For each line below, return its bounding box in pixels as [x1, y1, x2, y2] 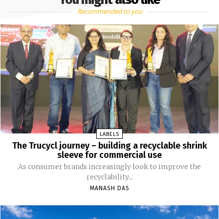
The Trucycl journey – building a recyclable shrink [12, 140, 207, 151]
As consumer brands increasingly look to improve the [18, 162, 201, 171]
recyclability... [86, 173, 133, 181]
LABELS [100, 131, 119, 137]
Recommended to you [77, 6, 142, 16]
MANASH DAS [89, 185, 130, 192]
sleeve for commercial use [57, 150, 162, 160]
